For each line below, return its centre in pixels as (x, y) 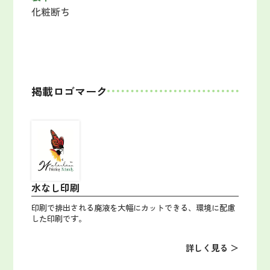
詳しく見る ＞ (212, 248)
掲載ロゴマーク (70, 91)
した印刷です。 (59, 219)
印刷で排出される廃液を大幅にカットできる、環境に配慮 (133, 208)
